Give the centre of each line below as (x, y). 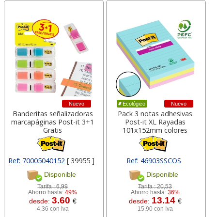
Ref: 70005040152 (38, 161)
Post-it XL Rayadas (155, 122)
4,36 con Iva (53, 209)
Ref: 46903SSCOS (154, 161)
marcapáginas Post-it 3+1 (53, 122)
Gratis (53, 130)
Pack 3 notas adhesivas (155, 114)
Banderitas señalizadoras (53, 114)
